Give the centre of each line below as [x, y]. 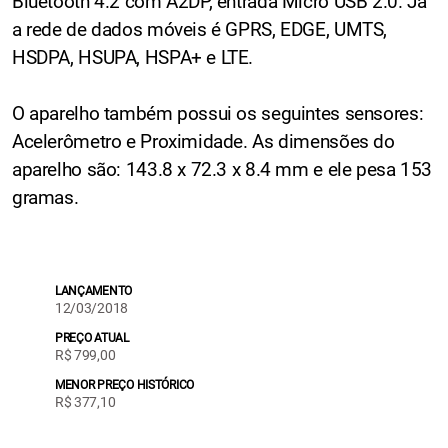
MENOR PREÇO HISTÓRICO [124, 384]
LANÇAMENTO [93, 290]
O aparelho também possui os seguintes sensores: [218, 113]
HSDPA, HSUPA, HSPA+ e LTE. [133, 57]
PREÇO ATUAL [91, 337]
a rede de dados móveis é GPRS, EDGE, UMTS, [200, 29]
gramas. [45, 197]
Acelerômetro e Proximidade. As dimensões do [203, 141]
